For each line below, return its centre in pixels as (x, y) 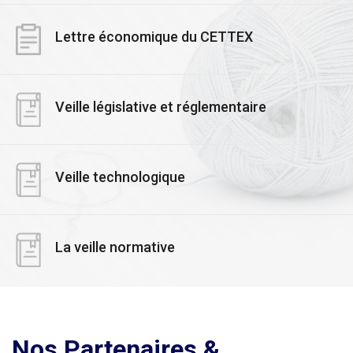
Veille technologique (120, 177)
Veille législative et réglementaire (161, 107)
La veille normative (115, 247)
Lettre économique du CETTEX (154, 37)
